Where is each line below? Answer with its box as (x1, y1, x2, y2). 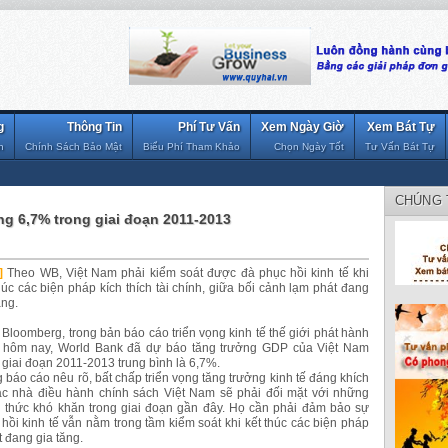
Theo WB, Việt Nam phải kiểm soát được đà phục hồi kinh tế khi (7, 265, 370, 280)
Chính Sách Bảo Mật (25, 141, 122, 152)
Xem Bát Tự (367, 120, 435, 134)
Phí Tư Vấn (178, 120, 240, 134)
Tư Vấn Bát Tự (365, 141, 435, 152)
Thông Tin (67, 120, 122, 134)
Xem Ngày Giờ (261, 120, 344, 134)
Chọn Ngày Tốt (274, 141, 344, 152)
